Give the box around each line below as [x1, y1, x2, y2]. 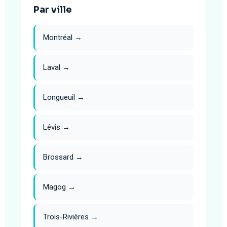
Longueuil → [43, 93, 85, 102]
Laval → [43, 63, 70, 72]
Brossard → [43, 153, 83, 162]
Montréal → [43, 33, 82, 43]
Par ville [33, 4, 72, 16]
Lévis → [43, 123, 70, 132]
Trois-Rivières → [43, 212, 98, 222]
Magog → [43, 182, 75, 192]
